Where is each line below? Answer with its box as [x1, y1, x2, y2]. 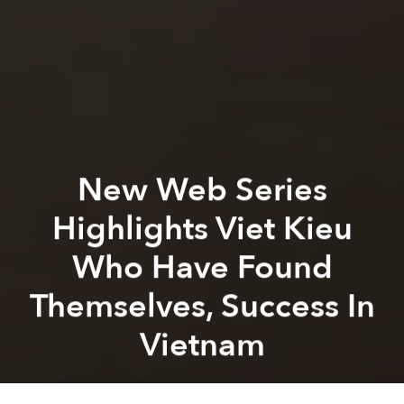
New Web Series [77, 167, 327, 212]
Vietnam [139, 322, 265, 367]
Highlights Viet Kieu [51, 206, 353, 251]
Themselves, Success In [29, 283, 375, 328]
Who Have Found [71, 244, 333, 289]
